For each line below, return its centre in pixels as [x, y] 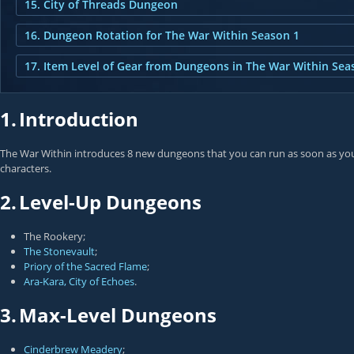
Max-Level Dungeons [118, 315]
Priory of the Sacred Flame [85, 266]
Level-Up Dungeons [110, 202]
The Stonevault [59, 251]
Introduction [79, 119]
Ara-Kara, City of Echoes [79, 281]
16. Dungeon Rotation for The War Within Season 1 [162, 35]
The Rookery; [55, 236]
